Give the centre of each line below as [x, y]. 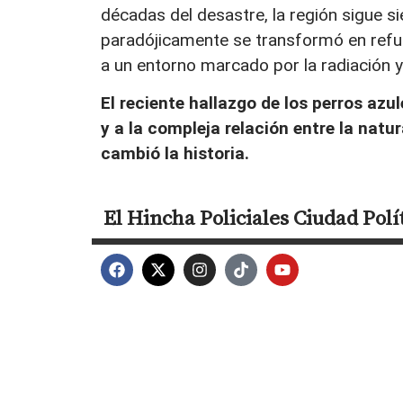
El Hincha [149, 218]
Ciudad [326, 218]
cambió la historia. [175, 153]
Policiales [244, 218]
